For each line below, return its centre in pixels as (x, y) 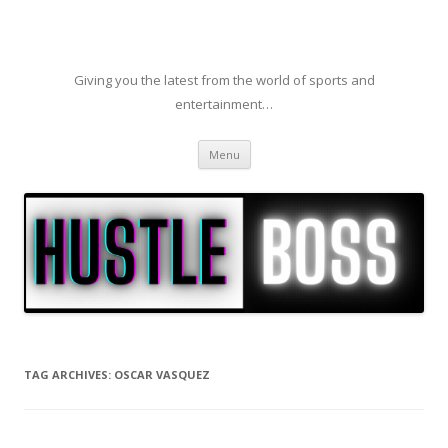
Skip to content (299, 146)
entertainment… (224, 104)
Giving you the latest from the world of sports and (224, 80)
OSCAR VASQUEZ (162, 375)
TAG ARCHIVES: (69, 375)
